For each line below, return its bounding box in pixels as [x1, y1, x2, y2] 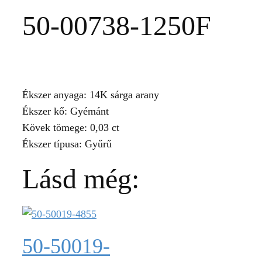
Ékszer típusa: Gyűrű [22, 138, 112, 150]
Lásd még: [22, 163, 139, 194]
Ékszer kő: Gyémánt [22, 105, 109, 117]
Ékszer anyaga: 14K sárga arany [22, 89, 159, 101]
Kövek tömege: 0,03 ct [22, 122, 119, 133]
